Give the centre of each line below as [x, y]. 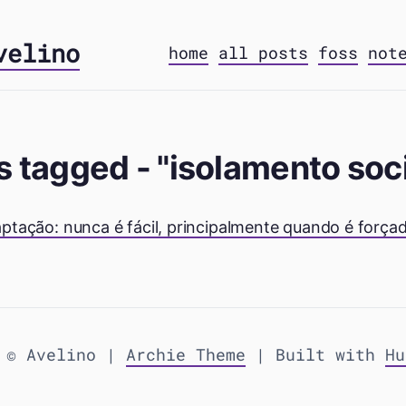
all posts [263, 53]
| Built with [315, 354]
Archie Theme [186, 354]
